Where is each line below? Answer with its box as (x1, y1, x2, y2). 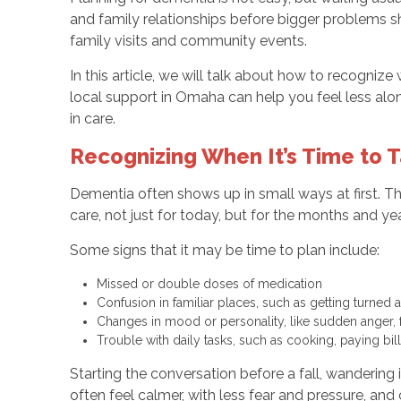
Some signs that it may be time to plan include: (69, 241, 380, 259)
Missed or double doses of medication (96, 276, 329, 291)
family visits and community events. (69, 31, 307, 49)
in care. (69, 109, 115, 127)
